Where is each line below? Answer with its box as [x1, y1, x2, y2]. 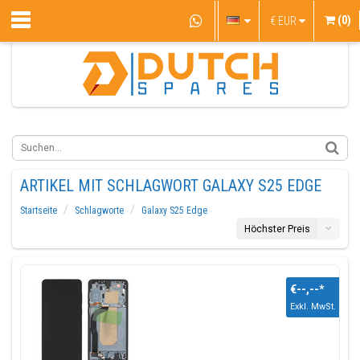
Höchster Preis [244, 223, 310, 235]
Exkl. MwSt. [290, 301, 336, 312]
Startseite [20, 205, 57, 216]
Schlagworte [75, 205, 124, 216]
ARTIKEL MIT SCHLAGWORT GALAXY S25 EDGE [20, 176, 321, 195]
